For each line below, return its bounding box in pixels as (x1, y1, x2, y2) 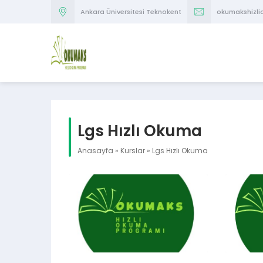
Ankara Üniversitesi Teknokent (80, 7, 181, 16)
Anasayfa (77, 146, 113, 156)
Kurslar (120, 146, 145, 156)
